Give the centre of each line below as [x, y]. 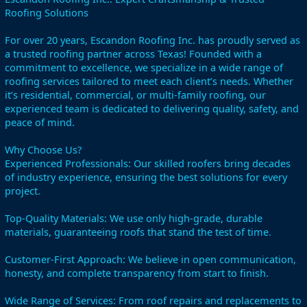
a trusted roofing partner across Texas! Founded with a [133, 53]
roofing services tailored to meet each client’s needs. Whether [149, 81]
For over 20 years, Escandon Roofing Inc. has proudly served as [152, 40]
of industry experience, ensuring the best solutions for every [146, 177]
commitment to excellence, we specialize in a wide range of [144, 67]
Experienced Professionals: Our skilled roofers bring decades [148, 163]
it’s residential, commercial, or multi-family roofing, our [135, 95]
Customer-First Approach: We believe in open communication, [150, 259]
